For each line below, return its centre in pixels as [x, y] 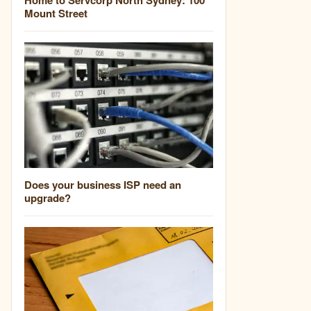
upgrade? [48, 197]
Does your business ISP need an [103, 184]
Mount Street [56, 13]
